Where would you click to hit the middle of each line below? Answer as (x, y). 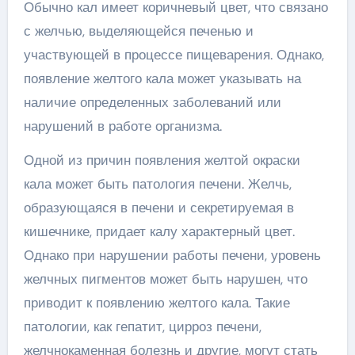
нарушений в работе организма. (122, 126)
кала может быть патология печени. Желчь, (157, 183)
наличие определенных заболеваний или (152, 102)
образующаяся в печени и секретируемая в (158, 207)
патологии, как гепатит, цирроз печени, (142, 326)
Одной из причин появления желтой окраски (162, 160)
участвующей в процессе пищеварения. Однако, (174, 54)
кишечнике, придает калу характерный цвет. (159, 231)
